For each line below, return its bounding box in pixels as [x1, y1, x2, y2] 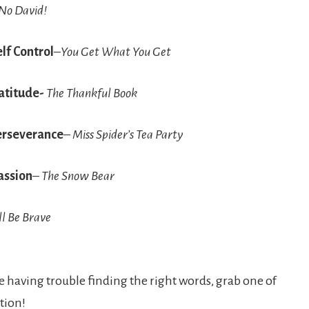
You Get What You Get [61, 45, 171, 59]
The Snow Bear [41, 169, 114, 183]
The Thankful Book [46, 86, 137, 101]
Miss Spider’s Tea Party [72, 128, 183, 142]
